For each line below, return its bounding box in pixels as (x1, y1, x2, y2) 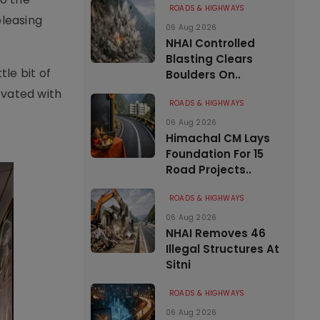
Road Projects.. (166, 162, 251, 177)
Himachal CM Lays (166, 131, 270, 146)
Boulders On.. (166, 67, 241, 82)
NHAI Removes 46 (166, 226, 266, 241)
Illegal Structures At (166, 241, 279, 256)
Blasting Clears (166, 51, 253, 66)
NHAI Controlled (166, 36, 255, 51)
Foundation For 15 (166, 146, 264, 161)
